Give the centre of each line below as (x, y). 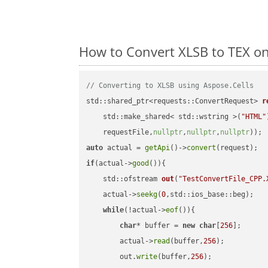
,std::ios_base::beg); (210, 195)
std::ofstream (133, 179)
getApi (158, 148)
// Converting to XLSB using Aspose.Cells (170, 86)
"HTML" (254, 117)
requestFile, (120, 133)
